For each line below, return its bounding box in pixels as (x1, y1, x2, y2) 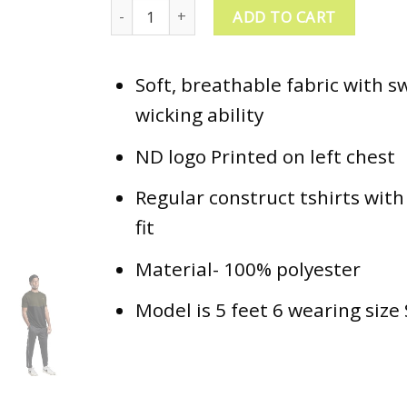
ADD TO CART (233, 5, 336, 27)
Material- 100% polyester (134, 255, 361, 282)
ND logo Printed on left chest (134, 143, 395, 169)
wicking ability (134, 102, 263, 128)
